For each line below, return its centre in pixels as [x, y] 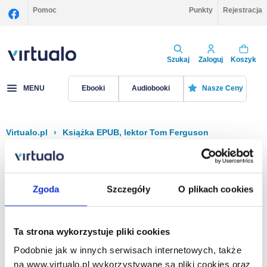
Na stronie [187, 257]
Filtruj [69, 160]
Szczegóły [128, 189]
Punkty [201, 10]
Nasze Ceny [222, 89]
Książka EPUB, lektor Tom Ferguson [136, 132]
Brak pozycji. [45, 215]
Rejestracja [243, 10]
